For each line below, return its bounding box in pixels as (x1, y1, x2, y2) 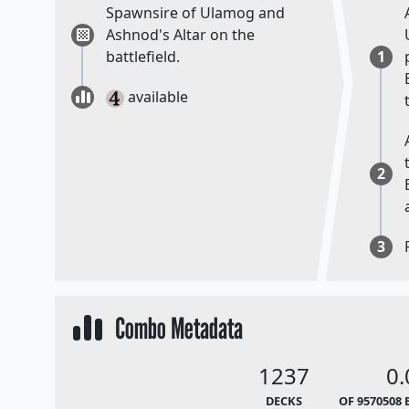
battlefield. (106, 47, 180, 68)
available (124, 87, 188, 108)
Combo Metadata (106, 310, 243, 346)
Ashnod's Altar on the (106, 25, 255, 46)
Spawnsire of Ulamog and (106, 3, 285, 24)
